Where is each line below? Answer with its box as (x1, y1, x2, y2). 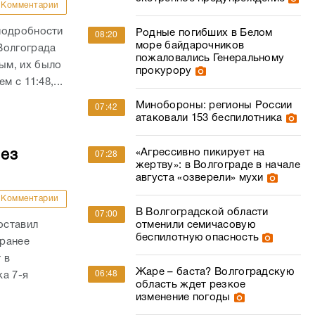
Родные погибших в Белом (135, 28, 273, 38)
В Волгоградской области (135, 207, 269, 217)
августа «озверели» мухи (135, 173, 264, 183)
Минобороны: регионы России (135, 101, 292, 110)
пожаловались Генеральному (135, 53, 285, 63)
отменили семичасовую (135, 220, 255, 230)
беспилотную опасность (135, 233, 259, 243)
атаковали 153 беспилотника (135, 113, 283, 123)
